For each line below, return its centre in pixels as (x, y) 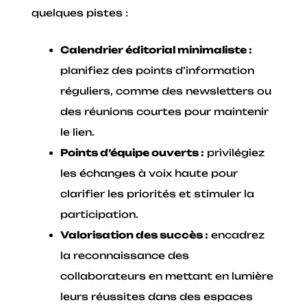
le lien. (78, 132)
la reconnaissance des (125, 256)
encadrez (237, 235)
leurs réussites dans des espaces (157, 297)
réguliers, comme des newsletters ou (166, 91)
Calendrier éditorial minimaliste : (157, 50)
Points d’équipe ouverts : (133, 153)
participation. (100, 214)
